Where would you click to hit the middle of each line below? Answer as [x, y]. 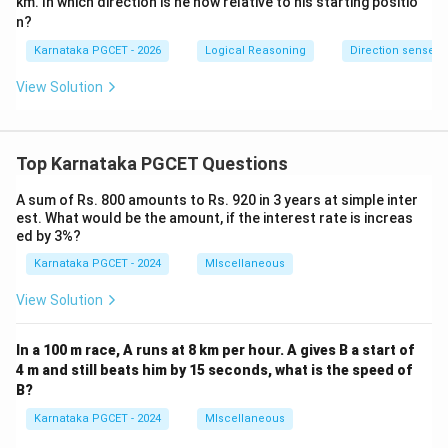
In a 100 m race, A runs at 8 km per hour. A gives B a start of [215, 350]
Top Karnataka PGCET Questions [152, 164]
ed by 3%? [48, 236]
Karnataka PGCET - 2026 [97, 51]
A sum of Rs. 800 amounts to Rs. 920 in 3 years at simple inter [217, 200]
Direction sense [392, 51]
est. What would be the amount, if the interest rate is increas [214, 218]
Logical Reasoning [255, 51]
